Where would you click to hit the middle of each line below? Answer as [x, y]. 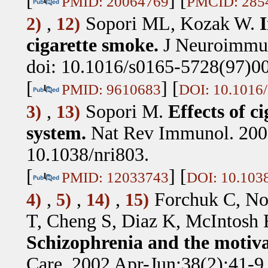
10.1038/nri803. [87, 154]
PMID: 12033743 [115, 177]
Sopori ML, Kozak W [167, 23]
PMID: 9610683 [111, 89]
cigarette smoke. [92, 45]
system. [56, 133]
